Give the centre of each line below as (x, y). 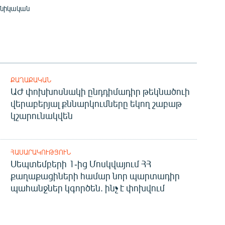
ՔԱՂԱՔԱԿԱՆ (31, 80)
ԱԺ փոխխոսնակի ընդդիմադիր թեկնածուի (100, 92)
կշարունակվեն (41, 116)
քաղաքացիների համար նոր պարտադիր (95, 176)
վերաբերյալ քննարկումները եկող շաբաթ (96, 104)
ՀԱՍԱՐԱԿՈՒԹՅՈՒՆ (40, 152)
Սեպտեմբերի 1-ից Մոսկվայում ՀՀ (81, 164)
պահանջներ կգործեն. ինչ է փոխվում (87, 188)
